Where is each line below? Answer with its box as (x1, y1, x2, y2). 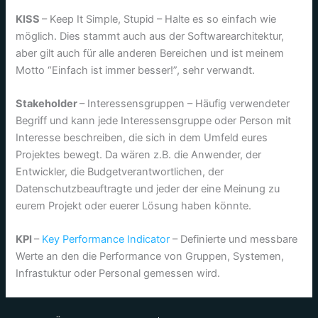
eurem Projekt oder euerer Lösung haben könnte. (16, 199, 252, 212)
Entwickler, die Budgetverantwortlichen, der (16, 165, 224, 178)
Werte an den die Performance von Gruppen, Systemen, (16, 250, 285, 263)
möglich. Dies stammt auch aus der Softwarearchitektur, (16, 29, 285, 43)
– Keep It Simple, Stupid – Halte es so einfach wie (42, 12, 277, 26)
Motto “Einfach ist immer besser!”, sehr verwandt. (16, 63, 256, 77)
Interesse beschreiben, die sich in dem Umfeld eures (16, 131, 268, 144)
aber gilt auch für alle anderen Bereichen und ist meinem (16, 46, 285, 60)
